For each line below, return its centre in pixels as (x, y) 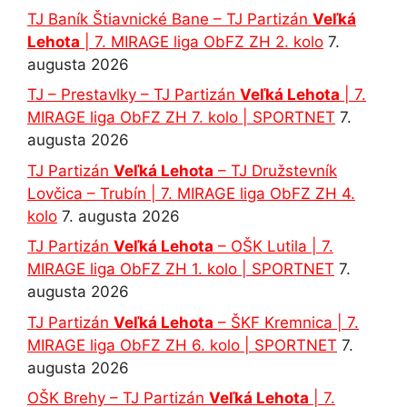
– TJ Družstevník (275, 170)
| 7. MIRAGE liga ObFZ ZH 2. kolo (202, 41)
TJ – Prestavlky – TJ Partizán (134, 95)
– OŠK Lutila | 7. (273, 247)
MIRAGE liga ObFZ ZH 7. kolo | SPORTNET (181, 118)
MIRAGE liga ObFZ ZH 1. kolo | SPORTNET (181, 269)
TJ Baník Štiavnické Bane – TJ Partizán (170, 19)
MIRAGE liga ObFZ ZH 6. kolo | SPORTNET (182, 345)
